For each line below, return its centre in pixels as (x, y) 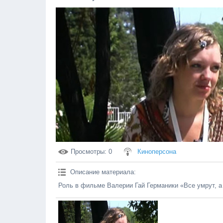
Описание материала (102, 172)
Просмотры (88, 152)
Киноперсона (157, 152)
